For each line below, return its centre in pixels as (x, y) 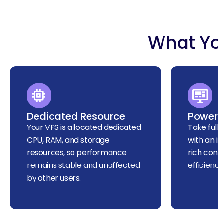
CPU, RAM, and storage (68, 140)
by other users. (54, 178)
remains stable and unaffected (83, 165)
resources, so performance (77, 153)
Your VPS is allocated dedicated (84, 127)
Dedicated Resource (76, 117)
